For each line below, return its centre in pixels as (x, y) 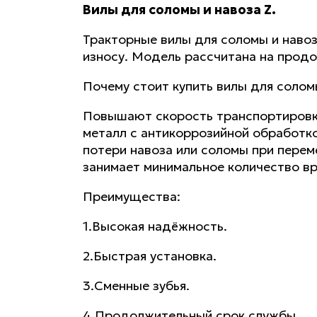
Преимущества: (132, 197)
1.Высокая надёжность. (155, 226)
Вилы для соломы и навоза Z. (179, 10)
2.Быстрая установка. (150, 256)
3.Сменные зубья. (136, 286)
